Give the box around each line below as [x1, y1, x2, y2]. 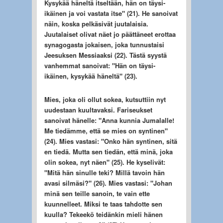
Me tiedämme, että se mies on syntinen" [44, 125, 168, 135]
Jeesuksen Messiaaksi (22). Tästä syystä [44, 50, 167, 60]
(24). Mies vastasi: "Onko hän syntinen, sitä [44, 136, 177, 146]
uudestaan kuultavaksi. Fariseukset [44, 105, 152, 114]
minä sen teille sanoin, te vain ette [44, 188, 150, 198]
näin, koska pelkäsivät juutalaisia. [44, 18, 148, 28]
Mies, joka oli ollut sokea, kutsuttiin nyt [44, 94, 166, 104]
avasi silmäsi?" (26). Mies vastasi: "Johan [44, 178, 172, 188]
